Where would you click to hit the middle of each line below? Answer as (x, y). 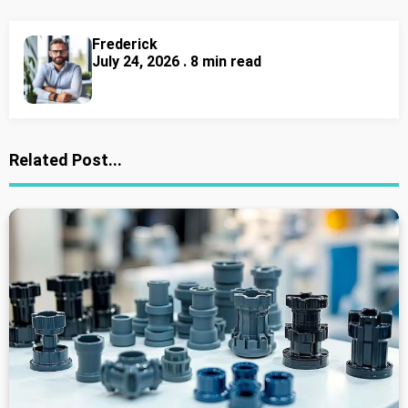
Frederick (125, 45)
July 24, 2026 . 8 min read (177, 62)
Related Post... (66, 160)
